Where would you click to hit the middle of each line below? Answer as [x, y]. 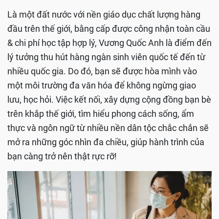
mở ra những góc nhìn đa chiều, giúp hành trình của [106, 142]
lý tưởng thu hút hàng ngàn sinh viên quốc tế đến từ [106, 57]
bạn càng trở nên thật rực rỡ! [62, 156]
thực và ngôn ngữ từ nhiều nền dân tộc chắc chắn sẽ [108, 128]
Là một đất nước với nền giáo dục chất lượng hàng [104, 14]
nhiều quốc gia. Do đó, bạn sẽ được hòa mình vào [102, 71]
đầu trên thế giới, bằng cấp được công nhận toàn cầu [109, 28]
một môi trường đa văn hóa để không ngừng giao [102, 85]
